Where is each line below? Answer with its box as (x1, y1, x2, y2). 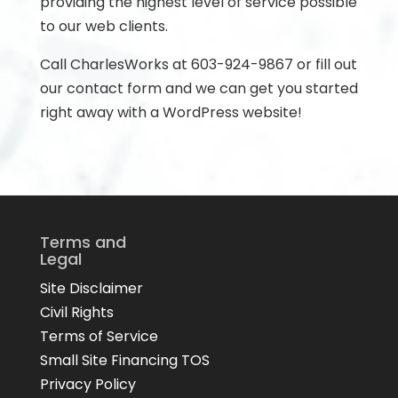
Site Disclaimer (39, 278, 143, 298)
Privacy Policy (39, 374, 136, 394)
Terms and (39, 231, 126, 253)
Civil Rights (39, 302, 114, 322)
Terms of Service (39, 326, 158, 346)
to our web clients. (39, 16, 168, 36)
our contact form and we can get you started (39, 78, 358, 99)
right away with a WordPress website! (39, 102, 302, 123)
